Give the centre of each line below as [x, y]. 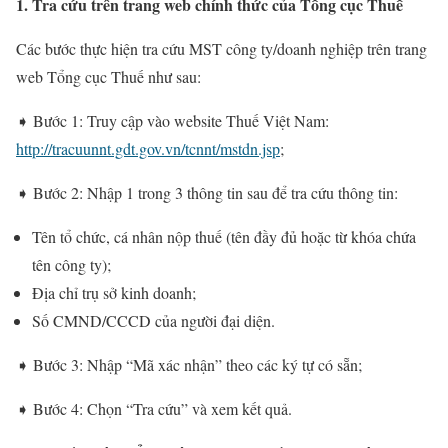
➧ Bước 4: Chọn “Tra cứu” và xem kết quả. [154, 408]
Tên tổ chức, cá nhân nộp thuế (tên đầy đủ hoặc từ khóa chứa [224, 236]
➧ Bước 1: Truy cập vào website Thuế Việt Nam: [172, 120]
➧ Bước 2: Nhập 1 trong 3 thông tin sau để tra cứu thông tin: [207, 192]
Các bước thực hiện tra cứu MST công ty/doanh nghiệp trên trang [221, 48]
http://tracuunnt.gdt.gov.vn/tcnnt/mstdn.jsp [148, 148]
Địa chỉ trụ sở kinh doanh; [114, 292]
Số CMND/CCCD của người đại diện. [153, 320]
